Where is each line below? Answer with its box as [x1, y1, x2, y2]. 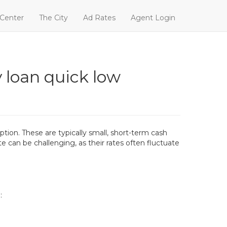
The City [39, 13, 68, 22]
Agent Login [131, 13, 175, 22]
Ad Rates [83, 13, 116, 22]
